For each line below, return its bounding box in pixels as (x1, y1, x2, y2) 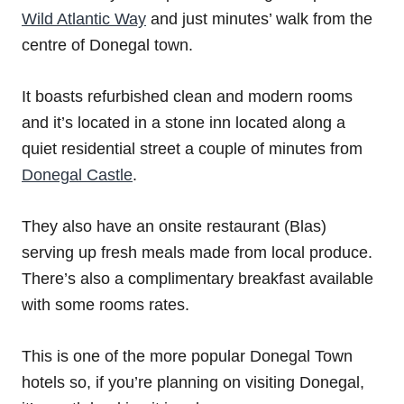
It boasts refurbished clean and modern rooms (22, 87, 353, 106)
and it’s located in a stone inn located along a (22, 114, 345, 133)
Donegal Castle (22, 166, 133, 185)
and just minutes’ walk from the (146, 10, 372, 29)
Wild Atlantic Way (22, 10, 146, 29)
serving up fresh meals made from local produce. (22, 243, 372, 262)
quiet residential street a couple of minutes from (22, 140, 363, 159)
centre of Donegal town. (22, 36, 193, 55)
